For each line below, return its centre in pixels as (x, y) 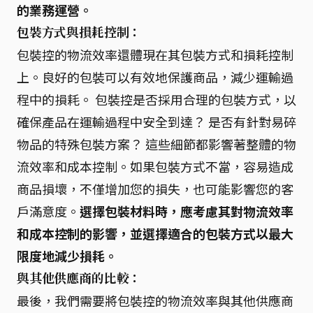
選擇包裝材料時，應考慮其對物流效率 (187, 211)
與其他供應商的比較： (79, 278)
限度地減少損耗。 (67, 256)
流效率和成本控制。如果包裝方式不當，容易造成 (155, 166)
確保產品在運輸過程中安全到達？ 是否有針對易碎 (156, 122)
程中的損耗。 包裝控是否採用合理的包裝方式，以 (156, 99)
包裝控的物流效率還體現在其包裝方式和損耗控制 (155, 54)
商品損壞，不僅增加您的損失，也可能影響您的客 (155, 189)
